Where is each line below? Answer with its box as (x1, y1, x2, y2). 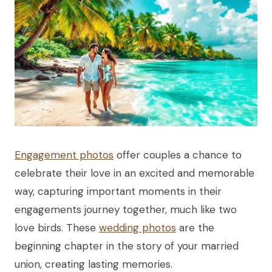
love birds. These (15, 220, 99, 234)
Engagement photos (15, 148, 114, 161)
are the (176, 220, 214, 234)
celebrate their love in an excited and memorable (15, 166, 254, 180)
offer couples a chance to (114, 148, 242, 161)
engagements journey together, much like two (15, 202, 237, 216)
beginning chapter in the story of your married (15, 239, 239, 253)
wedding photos (99, 220, 176, 234)
